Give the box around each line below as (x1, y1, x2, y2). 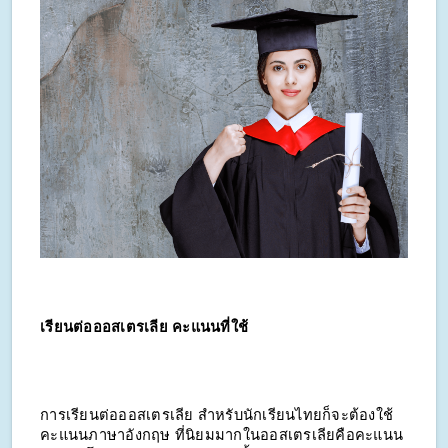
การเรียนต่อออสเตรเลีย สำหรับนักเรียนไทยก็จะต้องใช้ (40, 407, 393, 424)
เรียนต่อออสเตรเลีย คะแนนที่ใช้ (40, 318, 248, 335)
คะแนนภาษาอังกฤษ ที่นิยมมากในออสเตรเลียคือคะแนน (40, 427, 403, 444)
